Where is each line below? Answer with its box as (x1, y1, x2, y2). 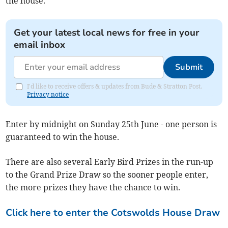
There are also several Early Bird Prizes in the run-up (6, 157, 214, 167)
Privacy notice (27, 91, 69, 99)
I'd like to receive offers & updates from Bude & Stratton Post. (27, 82, 203, 91)
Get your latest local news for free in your (14, 26, 200, 39)
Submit (175, 62, 203, 73)
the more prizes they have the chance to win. (6, 182, 181, 193)
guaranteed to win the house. (6, 132, 120, 142)
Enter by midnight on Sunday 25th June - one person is (6, 119, 217, 130)
